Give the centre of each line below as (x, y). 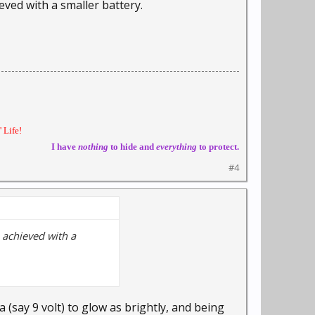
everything (176, 147)
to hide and (132, 147)
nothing (92, 147)
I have (64, 147)
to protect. (218, 147)
